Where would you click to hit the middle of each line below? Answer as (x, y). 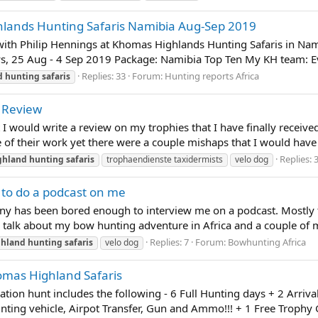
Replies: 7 (169, 242)
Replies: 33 (104, 76)
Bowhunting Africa (267, 242)
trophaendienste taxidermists (165, 159)
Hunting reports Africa (212, 76)
